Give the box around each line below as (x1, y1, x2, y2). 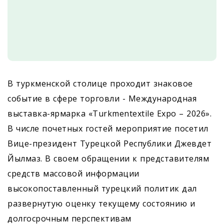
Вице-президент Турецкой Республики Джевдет (7, 138, 211, 149)
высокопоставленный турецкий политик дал (7, 183, 197, 194)
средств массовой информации (7, 168, 139, 179)
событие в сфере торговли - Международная (7, 93, 196, 104)
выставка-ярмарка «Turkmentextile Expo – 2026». (7, 108, 211, 119)
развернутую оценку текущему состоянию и (7, 198, 195, 209)
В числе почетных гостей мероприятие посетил (7, 123, 208, 134)
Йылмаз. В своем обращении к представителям (7, 153, 209, 164)
